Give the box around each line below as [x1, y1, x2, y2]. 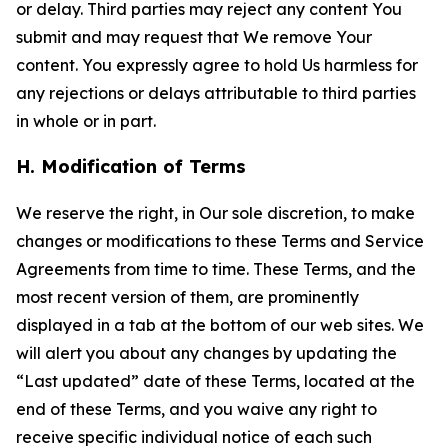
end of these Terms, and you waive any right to [16, 399, 377, 419]
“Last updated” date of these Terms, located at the [16, 371, 415, 391]
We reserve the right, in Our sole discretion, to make [16, 203, 415, 223]
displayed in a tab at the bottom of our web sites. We [16, 315, 424, 335]
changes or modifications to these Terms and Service [16, 231, 424, 251]
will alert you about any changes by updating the [16, 343, 397, 363]
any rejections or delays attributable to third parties [16, 83, 416, 103]
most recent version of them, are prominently [16, 287, 359, 307]
